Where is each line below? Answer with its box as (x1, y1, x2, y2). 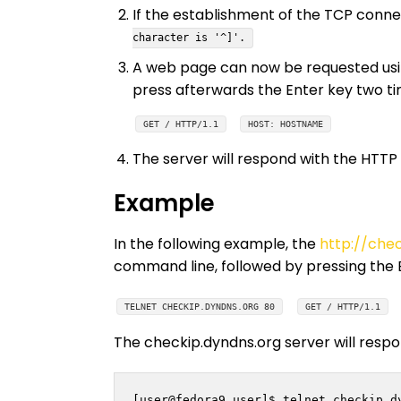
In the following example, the (114, 234, 320, 255)
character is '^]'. (132, 31, 245, 45)
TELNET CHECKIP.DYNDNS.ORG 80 (124, 302, 276, 312)
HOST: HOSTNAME (248, 118, 324, 129)
